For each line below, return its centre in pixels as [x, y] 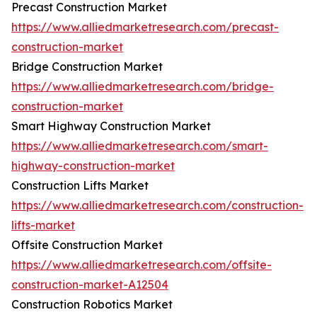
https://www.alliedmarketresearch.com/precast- [145, 27]
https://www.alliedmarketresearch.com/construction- [157, 206]
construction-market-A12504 [90, 285]
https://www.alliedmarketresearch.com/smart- [140, 146]
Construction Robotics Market [92, 305]
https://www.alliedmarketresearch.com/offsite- [142, 265]
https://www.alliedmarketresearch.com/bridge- [143, 87]
